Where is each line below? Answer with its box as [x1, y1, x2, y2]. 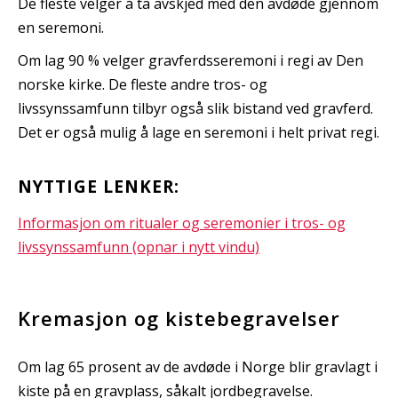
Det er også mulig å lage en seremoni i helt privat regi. [18, 123, 379, 143]
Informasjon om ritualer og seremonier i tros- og [18, 212, 346, 233]
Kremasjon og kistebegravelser [18, 304, 340, 331]
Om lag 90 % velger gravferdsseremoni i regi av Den [18, 51, 363, 71]
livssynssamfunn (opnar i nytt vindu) [18, 236, 259, 257]
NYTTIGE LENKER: [18, 175, 179, 199]
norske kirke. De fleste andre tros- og [18, 75, 267, 95]
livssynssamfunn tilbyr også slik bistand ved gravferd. [18, 99, 373, 119]
